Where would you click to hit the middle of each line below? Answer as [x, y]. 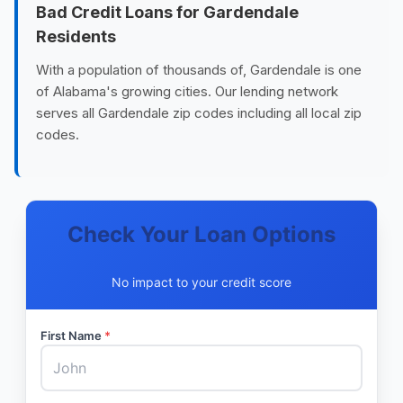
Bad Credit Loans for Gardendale [167, 12]
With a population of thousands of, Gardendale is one [199, 70]
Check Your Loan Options [201, 234]
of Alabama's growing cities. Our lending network [187, 91]
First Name [72, 336]
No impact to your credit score [201, 282]
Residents [76, 36]
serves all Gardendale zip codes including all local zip [199, 113]
